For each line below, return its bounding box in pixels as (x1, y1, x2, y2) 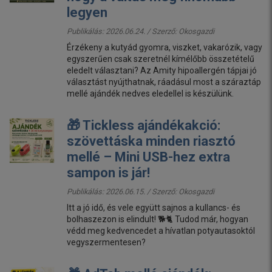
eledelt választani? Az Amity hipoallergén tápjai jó (67, 65, 257, 75)
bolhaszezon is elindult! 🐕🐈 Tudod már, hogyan (67, 214, 248, 224)
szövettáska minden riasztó (67, 133, 236, 149)
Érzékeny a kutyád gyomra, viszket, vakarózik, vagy (67, 42, 262, 52)
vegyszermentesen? (67, 237, 146, 247)
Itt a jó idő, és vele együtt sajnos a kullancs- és (67, 202, 240, 212)
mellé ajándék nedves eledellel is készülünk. (67, 88, 234, 98)
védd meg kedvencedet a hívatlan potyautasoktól (67, 225, 255, 236)
